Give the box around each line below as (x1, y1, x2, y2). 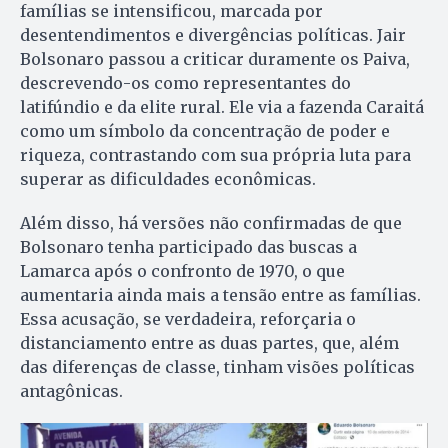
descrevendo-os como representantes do (20, 73, 351, 94)
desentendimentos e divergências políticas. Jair (20, 25, 406, 46)
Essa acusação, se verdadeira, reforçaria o (20, 309, 356, 330)
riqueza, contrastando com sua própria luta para (20, 145, 411, 166)
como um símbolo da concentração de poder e (20, 121, 390, 142)
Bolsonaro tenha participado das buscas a (20, 237, 357, 258)
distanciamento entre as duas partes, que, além (20, 333, 399, 354)
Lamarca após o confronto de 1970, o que (20, 261, 345, 282)
